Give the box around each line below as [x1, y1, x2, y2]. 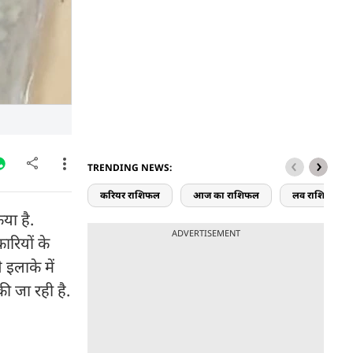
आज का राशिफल [193, 188, 259, 202]
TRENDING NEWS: [87, 161, 172, 174]
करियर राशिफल [100, 188, 160, 202]
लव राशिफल [292, 188, 340, 202]
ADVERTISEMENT [171, 227, 240, 239]
